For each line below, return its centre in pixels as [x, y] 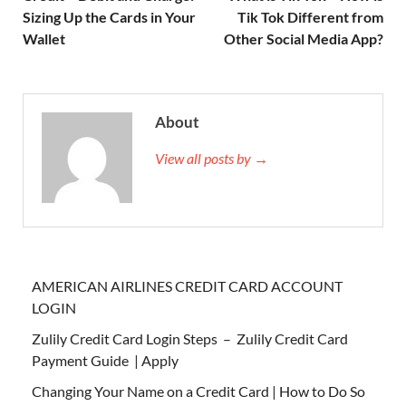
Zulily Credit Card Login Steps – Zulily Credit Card [190, 339]
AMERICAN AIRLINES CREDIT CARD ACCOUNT [187, 286]
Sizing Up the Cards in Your [109, 17]
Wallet [44, 39]
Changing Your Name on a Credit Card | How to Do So [198, 391]
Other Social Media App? [304, 39]
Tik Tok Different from [310, 17]
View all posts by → [212, 159]
